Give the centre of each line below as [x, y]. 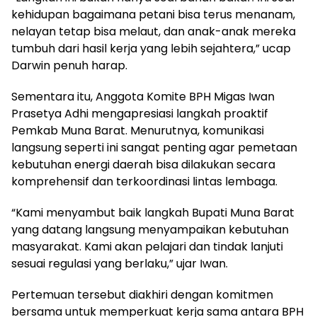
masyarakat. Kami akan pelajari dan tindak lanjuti [147, 246]
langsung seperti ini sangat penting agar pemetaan [154, 147]
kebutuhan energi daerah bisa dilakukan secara [143, 164]
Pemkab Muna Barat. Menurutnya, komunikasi [138, 130]
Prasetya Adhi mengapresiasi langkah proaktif [140, 113]
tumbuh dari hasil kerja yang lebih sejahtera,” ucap [151, 48]
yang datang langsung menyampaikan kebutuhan [150, 229]
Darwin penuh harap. [69, 65]
